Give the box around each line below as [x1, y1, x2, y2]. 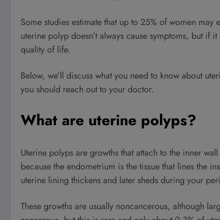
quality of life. [21, 43, 70, 56]
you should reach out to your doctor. [21, 83, 154, 96]
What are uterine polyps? [21, 109, 196, 131]
